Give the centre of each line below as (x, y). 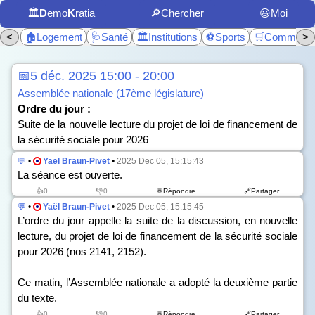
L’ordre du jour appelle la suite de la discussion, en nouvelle (157, 220)
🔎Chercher (177, 13)
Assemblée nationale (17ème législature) (111, 93)
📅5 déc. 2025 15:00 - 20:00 (96, 76)
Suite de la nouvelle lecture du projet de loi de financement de (157, 124)
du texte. (37, 298)
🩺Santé (109, 37)
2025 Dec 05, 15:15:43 (160, 161)
